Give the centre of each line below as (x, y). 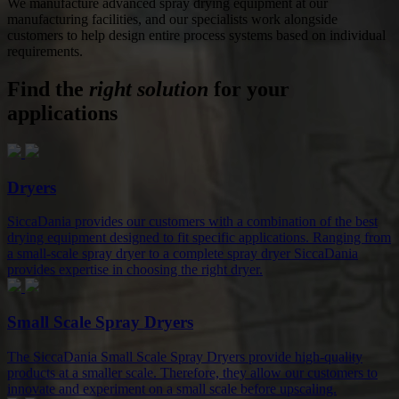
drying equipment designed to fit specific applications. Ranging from (199, 238)
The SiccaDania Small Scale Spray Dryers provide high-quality (185, 356)
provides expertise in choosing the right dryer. (135, 270)
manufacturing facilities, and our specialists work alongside (172, 20)
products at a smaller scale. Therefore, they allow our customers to (192, 372)
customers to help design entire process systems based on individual (196, 36)
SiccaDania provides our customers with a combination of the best (192, 222)
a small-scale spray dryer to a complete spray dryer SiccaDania (183, 254)
